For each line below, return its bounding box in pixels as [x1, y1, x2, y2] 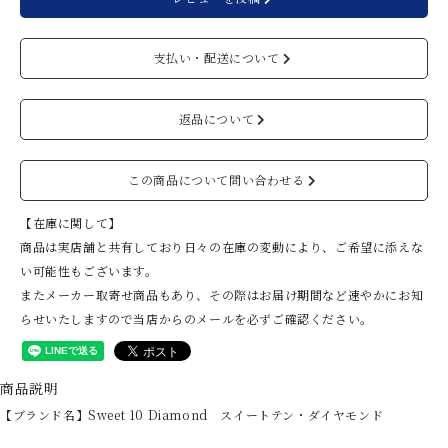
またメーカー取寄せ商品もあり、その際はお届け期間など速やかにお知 [20, 286, 424, 303]
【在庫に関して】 [20, 214, 121, 231]
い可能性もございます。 [20, 262, 158, 279]
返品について [178, 110, 255, 127]
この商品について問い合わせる [128, 171, 305, 188]
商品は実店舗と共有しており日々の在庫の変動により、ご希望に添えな [20, 238, 424, 255]
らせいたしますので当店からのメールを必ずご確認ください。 [20, 310, 373, 327]
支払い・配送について [153, 49, 280, 66]
